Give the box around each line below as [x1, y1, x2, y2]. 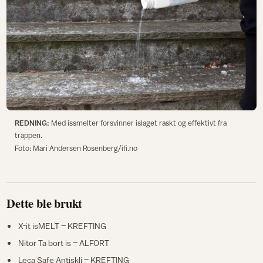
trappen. [14, 130, 42, 140]
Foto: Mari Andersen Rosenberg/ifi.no [14, 143, 137, 153]
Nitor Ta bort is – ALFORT [18, 238, 109, 248]
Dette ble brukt [6, 194, 83, 213]
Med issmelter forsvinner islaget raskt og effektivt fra [49, 118, 227, 127]
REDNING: [14, 118, 49, 127]
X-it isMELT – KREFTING [18, 221, 106, 231]
